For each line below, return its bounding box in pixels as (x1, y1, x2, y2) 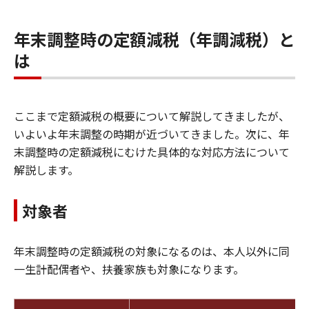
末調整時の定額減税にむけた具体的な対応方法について (14, 143, 290, 160)
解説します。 (14, 161, 79, 178)
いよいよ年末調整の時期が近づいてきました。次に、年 (14, 125, 290, 142)
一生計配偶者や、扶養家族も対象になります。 (14, 260, 244, 277)
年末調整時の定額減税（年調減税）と (14, 26, 295, 51)
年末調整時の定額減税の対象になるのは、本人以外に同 (14, 242, 290, 259)
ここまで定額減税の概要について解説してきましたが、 (14, 107, 290, 124)
